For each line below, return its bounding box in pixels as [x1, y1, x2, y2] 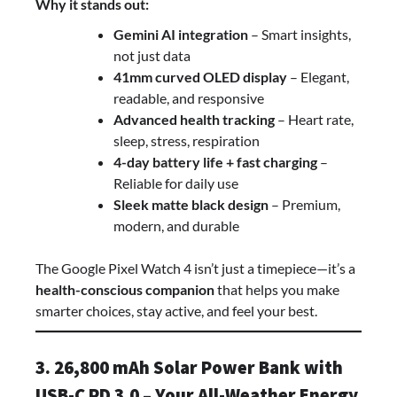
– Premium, [269, 196, 340, 214]
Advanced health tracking [113, 111, 275, 128]
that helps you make [214, 281, 339, 299]
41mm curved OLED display [113, 68, 287, 86]
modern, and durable [113, 217, 239, 235]
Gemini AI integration [113, 26, 248, 43]
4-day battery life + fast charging [113, 153, 317, 171]
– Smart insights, [248, 26, 351, 43]
